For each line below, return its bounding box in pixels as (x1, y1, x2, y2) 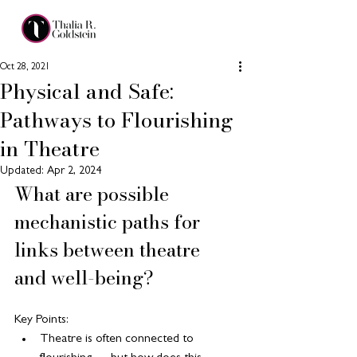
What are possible (14, 179, 174, 209)
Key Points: (14, 314, 69, 327)
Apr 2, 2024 (47, 166, 101, 177)
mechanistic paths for (14, 207, 205, 237)
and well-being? (14, 263, 154, 292)
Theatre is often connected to (40, 333, 197, 346)
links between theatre (14, 235, 205, 265)
